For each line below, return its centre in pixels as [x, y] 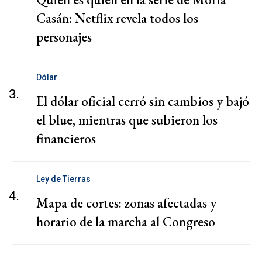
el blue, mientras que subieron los [127, 120]
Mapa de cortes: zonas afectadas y [126, 203]
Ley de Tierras [63, 179]
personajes [64, 37]
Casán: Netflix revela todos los [117, 18]
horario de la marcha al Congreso [126, 222]
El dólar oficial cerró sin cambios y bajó [143, 101]
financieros [66, 139]
